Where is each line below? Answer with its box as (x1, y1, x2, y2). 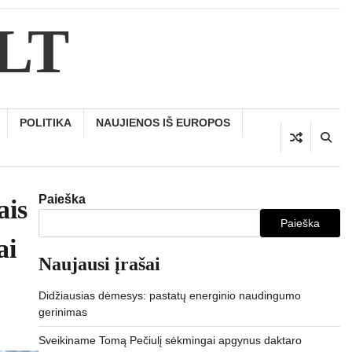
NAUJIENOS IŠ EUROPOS (96, 116, 230, 129)
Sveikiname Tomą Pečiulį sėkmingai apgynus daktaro (38, 334, 302, 346)
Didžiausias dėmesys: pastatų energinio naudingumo (38, 289, 301, 302)
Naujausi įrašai (38, 254, 160, 274)
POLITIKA (20, 116, 71, 129)
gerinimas (38, 306, 87, 318)
